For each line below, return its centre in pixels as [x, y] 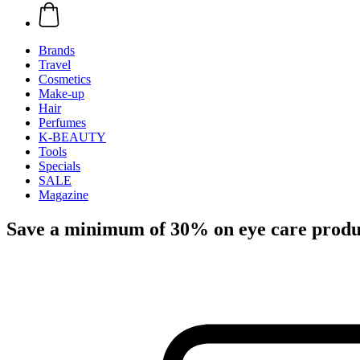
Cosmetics [65, 79]
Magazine [63, 195]
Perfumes [62, 123]
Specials [59, 166]
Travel [55, 65]
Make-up [61, 94]
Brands [57, 50]
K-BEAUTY [72, 137]
